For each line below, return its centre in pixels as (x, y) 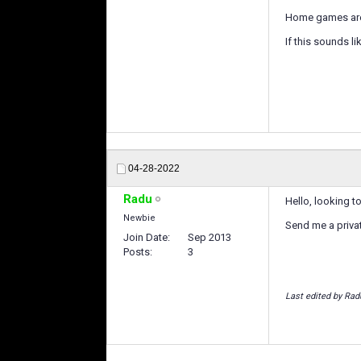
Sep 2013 (210, 237)
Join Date (145, 237)
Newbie (139, 218)
